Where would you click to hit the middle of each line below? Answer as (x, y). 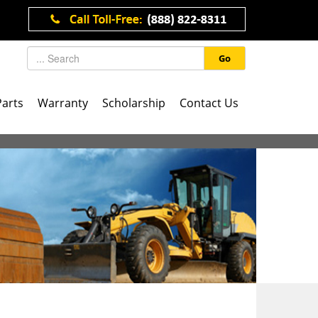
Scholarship (134, 103)
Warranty (63, 103)
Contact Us (209, 103)
